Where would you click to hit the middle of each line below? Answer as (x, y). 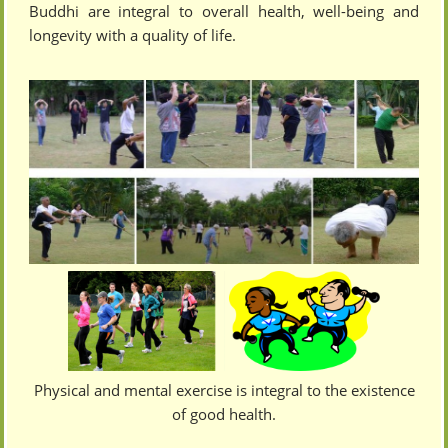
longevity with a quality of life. (133, 35)
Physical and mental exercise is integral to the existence (224, 389)
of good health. (224, 413)
